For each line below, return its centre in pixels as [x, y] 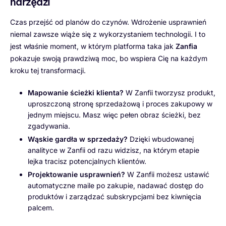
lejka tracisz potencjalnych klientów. [87, 161]
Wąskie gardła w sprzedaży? [78, 139]
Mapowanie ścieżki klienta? [76, 93]
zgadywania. [49, 126]
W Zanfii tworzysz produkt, [169, 93]
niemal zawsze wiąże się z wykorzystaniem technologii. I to [108, 34]
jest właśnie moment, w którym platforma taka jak [93, 46]
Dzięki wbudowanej [161, 139]
